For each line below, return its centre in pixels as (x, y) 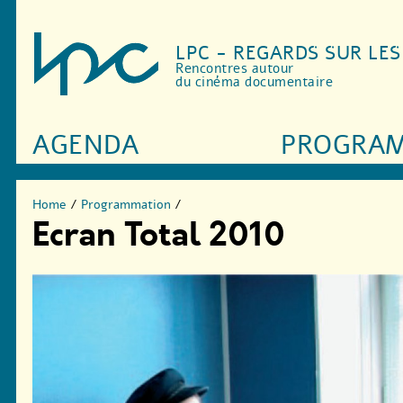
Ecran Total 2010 (159, 235)
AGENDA (86, 146)
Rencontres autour (235, 69)
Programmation (126, 204)
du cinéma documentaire (255, 82)
